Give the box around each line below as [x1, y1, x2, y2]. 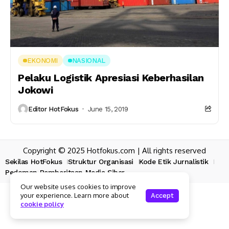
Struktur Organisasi [67, 157, 133, 166]
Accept [151, 191, 174, 199]
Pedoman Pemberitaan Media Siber [5, 168, 125, 176]
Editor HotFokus [28, 105, 79, 113]
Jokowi [18, 84, 53, 96]
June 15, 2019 [87, 105, 128, 113]
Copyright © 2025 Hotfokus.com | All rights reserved [23, 146, 206, 155]
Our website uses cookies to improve [20, 182, 136, 191]
